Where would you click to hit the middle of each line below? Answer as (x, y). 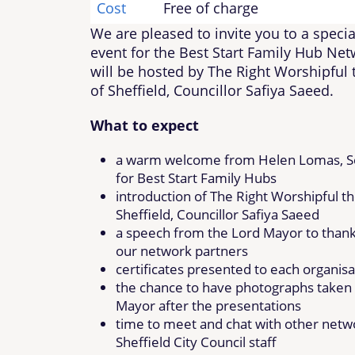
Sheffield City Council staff (196, 342)
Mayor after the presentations (208, 305)
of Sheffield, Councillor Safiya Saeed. (212, 90)
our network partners (182, 250)
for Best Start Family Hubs (196, 177)
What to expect (145, 125)
